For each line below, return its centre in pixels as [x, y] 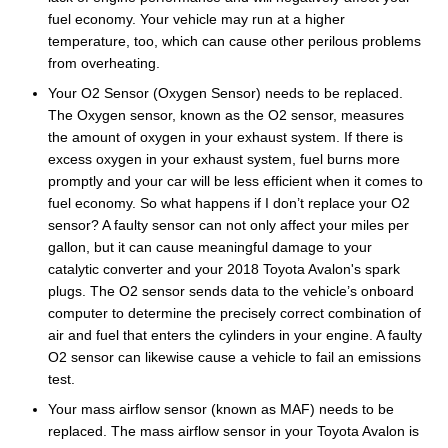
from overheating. [104, 62]
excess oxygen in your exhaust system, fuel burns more [224, 158]
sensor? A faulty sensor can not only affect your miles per [228, 224]
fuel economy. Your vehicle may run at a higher [196, 18]
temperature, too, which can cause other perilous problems [234, 40]
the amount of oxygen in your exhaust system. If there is [225, 136]
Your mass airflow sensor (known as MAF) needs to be [221, 408]
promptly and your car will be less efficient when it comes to [235, 180]
